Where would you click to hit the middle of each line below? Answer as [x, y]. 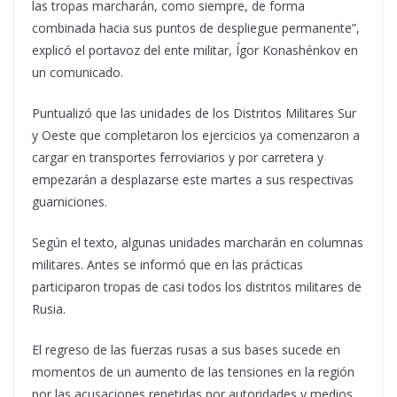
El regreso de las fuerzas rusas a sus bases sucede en [186, 350]
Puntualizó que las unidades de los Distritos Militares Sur [194, 113]
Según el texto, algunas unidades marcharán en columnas [198, 243]
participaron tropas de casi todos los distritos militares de [197, 287]
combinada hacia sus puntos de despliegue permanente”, [196, 28]
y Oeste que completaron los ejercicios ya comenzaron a [196, 136]
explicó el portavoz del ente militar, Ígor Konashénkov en [195, 51]
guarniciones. [70, 202]
